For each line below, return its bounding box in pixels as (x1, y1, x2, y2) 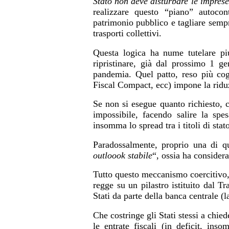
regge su (93, 180, 129, 191)
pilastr (138, 180, 164, 191)
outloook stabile (93, 150, 152, 161)
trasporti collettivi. (93, 28, 162, 39)
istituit (168, 180, 196, 191)
